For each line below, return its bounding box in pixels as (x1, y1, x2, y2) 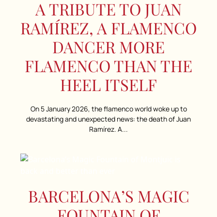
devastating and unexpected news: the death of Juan (26, 114, 191, 124)
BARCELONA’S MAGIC (28, 185, 189, 206)
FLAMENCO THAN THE (25, 54, 192, 76)
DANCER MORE (52, 35, 165, 57)
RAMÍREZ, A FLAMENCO (20, 16, 197, 38)
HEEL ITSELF (60, 73, 157, 95)
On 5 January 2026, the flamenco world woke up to (30, 104, 187, 113)
